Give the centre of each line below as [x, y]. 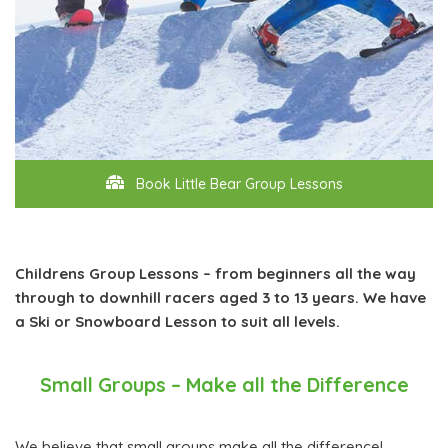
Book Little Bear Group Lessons [237, 184]
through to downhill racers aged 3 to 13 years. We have [220, 298]
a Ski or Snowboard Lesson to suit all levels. [177, 322]
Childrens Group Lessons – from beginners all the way [215, 274]
